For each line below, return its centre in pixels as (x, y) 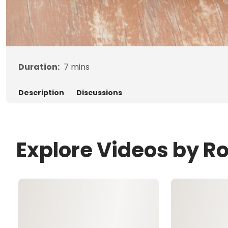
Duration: (39, 67)
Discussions (99, 92)
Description (41, 92)
